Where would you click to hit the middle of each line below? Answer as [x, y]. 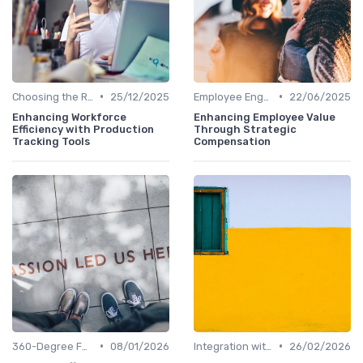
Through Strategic [245, 129]
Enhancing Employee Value [265, 117]
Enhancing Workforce [69, 117]
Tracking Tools [51, 141]
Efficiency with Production [83, 129]
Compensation [232, 141]
